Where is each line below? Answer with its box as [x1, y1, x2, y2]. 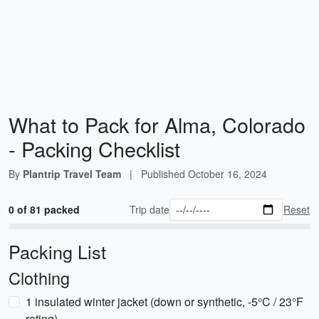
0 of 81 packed [9, 202, 80, 216]
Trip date [130, 202, 170, 216]
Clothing [9, 266, 70, 290]
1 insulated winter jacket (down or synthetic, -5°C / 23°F [26, 293, 303, 310]
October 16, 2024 [188, 167, 267, 181]
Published [141, 167, 188, 181]
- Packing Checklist [9, 134, 180, 163]
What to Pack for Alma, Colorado [9, 110, 305, 139]
